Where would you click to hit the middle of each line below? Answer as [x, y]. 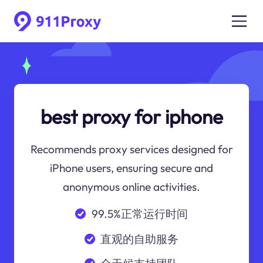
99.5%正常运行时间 [139, 213]
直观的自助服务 [140, 239]
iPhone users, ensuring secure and [131, 168]
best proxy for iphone [131, 117]
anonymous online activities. [131, 187]
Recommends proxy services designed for [131, 149]
